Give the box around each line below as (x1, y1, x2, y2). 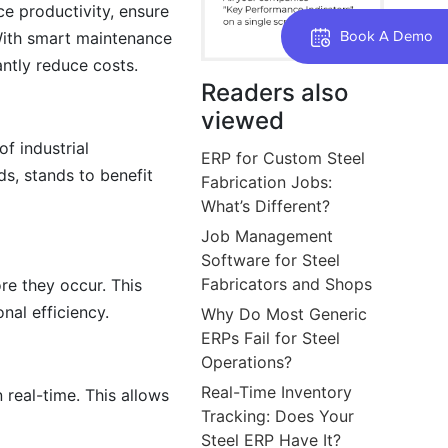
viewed (201, 105, 285, 135)
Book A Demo (340, 27, 433, 44)
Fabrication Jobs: (201, 171, 333, 192)
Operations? (201, 351, 293, 372)
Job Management (201, 225, 334, 246)
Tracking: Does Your (201, 405, 355, 426)
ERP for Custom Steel (201, 147, 366, 168)
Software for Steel (201, 249, 341, 270)
